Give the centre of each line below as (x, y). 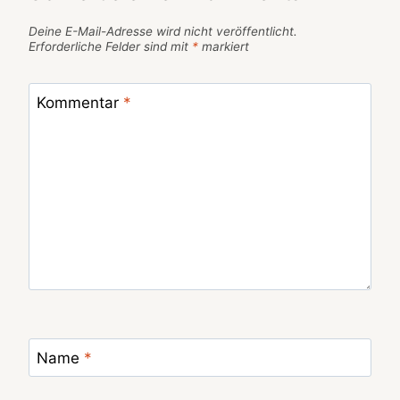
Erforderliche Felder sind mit (110, 46)
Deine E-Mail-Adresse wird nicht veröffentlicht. (163, 31)
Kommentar (79, 103)
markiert (224, 46)
